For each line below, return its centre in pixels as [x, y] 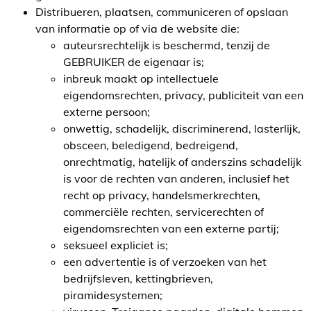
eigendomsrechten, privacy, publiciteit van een [183, 95]
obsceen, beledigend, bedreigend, [151, 145]
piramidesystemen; [113, 295]
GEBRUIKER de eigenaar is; [134, 62]
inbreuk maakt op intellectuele [141, 78]
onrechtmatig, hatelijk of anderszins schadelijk [182, 162]
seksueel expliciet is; [116, 245]
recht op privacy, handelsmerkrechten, [162, 195]
